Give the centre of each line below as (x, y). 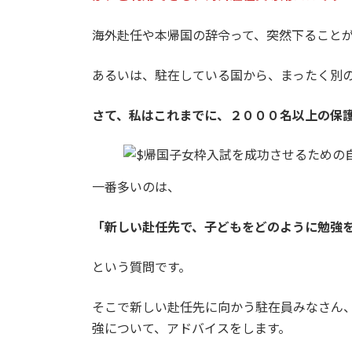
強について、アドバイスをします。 (191, 328)
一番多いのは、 (136, 186)
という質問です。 (141, 266)
